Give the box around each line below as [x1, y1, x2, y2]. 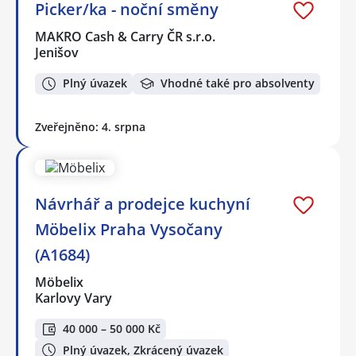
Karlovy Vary [35, 288, 112, 307]
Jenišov [35, 44, 79, 62]
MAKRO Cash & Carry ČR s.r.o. [35, 28, 217, 46]
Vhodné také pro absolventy [161, 75, 315, 91]
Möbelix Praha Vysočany [35, 218, 222, 240]
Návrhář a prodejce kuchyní [35, 192, 250, 215]
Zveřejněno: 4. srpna [35, 118, 145, 134]
